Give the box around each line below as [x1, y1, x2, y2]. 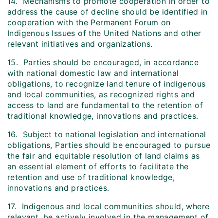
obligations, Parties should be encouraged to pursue [7, 140, 211, 150]
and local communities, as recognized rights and [7, 90, 195, 100]
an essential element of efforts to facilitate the [7, 162, 189, 172]
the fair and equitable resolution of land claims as [7, 151, 200, 161]
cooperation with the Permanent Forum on [7, 18, 171, 28]
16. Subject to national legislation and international [7, 129, 206, 140]
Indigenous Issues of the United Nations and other [7, 28, 201, 38]
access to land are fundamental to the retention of [7, 100, 203, 110]
